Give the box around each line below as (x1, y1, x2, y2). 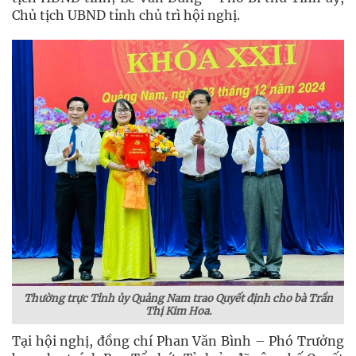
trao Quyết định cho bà (192, 292, 306, 305)
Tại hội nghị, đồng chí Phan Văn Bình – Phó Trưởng (12, 333, 344, 349)
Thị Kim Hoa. (145, 304, 211, 318)
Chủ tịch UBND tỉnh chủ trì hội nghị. (12, 7, 240, 23)
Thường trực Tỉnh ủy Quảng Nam (23, 292, 192, 305)
